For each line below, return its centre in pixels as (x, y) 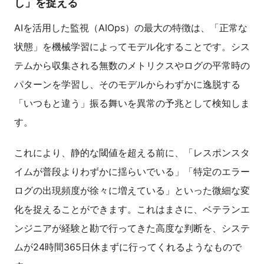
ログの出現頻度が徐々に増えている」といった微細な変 (132, 191)
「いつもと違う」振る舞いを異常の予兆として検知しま (132, 103)
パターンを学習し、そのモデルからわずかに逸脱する (127, 85)
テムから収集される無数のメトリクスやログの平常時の (132, 66)
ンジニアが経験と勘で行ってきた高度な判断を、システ (132, 228)
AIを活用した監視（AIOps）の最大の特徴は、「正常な (131, 28)
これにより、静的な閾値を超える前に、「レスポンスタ (132, 153)
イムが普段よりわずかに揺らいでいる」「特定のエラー (132, 172)
